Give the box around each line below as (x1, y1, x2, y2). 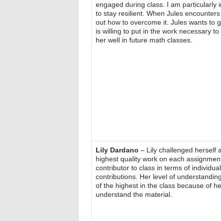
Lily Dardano (95, 146, 139, 154)
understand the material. (95, 190, 172, 199)
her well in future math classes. (95, 36, 192, 44)
